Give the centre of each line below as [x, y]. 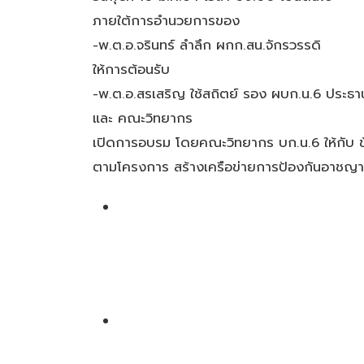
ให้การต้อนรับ [131, 70]
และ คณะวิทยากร [143, 119]
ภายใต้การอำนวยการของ [166, 21]
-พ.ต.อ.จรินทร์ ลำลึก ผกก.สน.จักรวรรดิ [207, 45]
